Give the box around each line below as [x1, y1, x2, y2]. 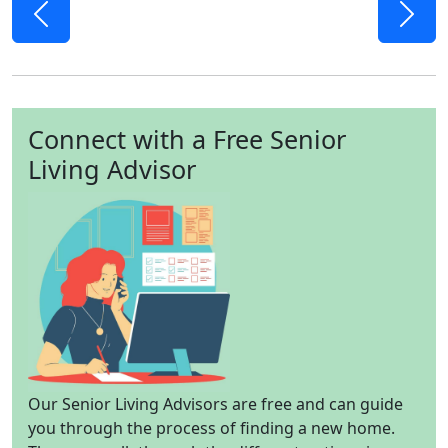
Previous [40, 35, 106, 58]
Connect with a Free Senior [28, 121, 346, 156]
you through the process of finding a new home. [28, 416, 395, 439]
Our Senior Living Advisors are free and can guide [28, 392, 403, 415]
